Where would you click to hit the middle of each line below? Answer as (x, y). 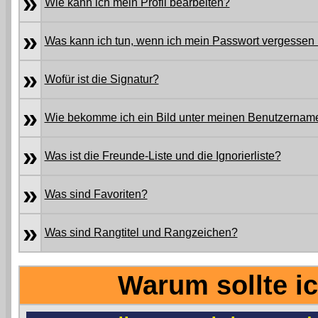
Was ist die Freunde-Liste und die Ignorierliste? (163, 156)
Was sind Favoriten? (96, 194)
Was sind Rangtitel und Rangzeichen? (141, 232)
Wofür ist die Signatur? (102, 79)
